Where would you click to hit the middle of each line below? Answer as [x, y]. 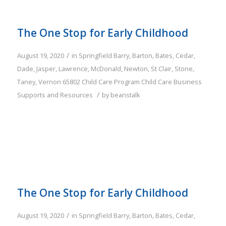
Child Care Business [171, 82]
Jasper [46, 69]
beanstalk [125, 95]
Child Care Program [110, 82]
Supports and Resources [55, 95]
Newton [136, 69]
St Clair [161, 69]
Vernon [49, 82]
